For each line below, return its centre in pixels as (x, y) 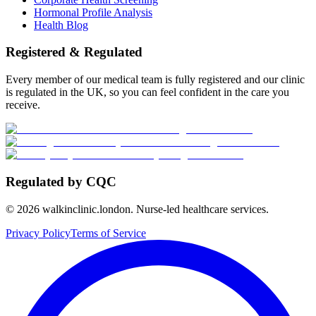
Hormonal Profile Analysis (93, 12)
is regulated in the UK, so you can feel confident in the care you (147, 92)
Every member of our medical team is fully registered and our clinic (155, 80)
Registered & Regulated (74, 52)
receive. (23, 105)
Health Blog (61, 25)
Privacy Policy (38, 233)
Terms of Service (108, 233)
